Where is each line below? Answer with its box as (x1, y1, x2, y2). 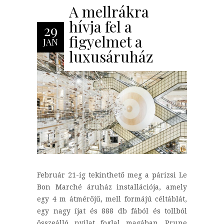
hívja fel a (69, 16, 132, 36)
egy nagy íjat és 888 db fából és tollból (37, 206, 187, 216)
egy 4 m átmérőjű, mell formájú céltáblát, (37, 194, 187, 204)
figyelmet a (69, 31, 142, 51)
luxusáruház (69, 46, 153, 66)
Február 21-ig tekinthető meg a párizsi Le (37, 170, 187, 180)
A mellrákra (69, 1, 149, 21)
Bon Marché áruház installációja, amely (37, 182, 187, 192)
